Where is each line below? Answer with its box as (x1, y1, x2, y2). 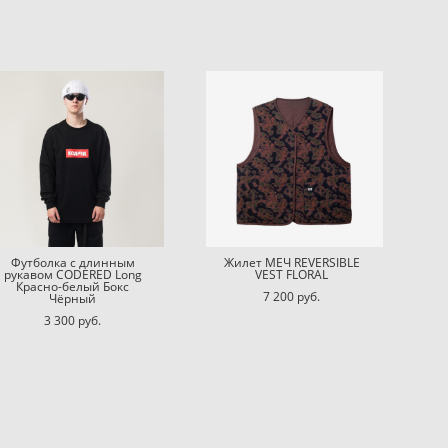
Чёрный (49, 289, 97, 307)
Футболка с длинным (10, 253, 135, 271)
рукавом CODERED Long (3, 265, 142, 283)
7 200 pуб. (263, 287, 321, 305)
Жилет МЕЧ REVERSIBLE (223, 253, 360, 271)
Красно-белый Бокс (16, 277, 130, 295)
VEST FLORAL (255, 265, 329, 283)
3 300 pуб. (44, 311, 102, 329)
